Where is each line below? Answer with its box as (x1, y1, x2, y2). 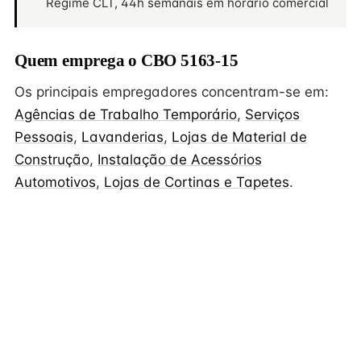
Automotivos (15, 174, 96, 190)
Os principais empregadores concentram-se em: (15, 84, 329, 100)
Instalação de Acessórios (98, 151, 262, 168)
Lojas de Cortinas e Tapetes (104, 174, 289, 190)
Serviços (245, 106, 300, 122)
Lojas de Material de (172, 129, 307, 145)
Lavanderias (81, 129, 164, 145)
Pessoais (15, 129, 73, 145)
